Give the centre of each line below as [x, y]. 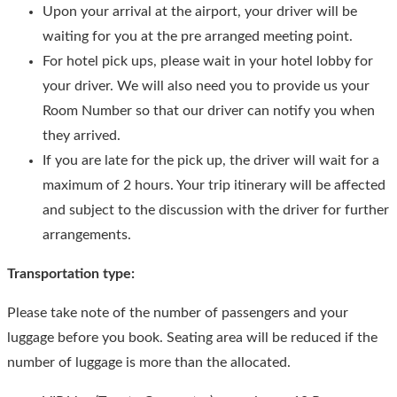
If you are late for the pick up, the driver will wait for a [211, 161]
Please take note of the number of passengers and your [178, 313]
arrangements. [87, 235]
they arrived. [82, 136]
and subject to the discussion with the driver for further [216, 210]
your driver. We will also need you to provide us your [206, 86]
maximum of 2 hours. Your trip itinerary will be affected [214, 186]
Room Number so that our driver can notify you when [209, 111]
